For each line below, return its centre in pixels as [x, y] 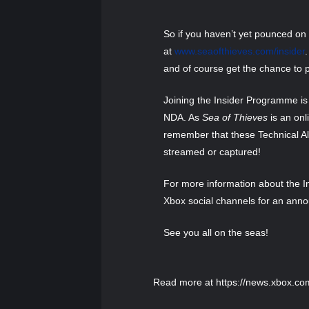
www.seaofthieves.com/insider [240, 51]
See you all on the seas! [216, 232]
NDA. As [183, 117]
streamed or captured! [212, 151]
